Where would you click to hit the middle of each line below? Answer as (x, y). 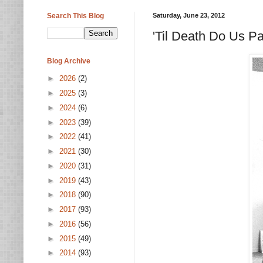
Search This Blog (75, 16)
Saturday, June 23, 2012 (189, 15)
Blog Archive (69, 61)
